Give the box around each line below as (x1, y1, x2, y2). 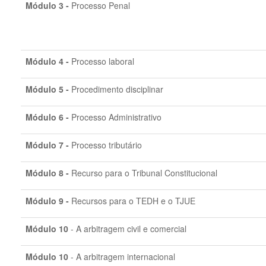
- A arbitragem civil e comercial (68, 223, 186, 235)
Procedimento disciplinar (71, 83, 163, 95)
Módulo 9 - (26, 195, 71, 207)
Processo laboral (71, 55, 134, 67)
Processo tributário (71, 139, 142, 151)
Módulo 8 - (26, 167, 71, 179)
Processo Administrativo (71, 111, 161, 123)
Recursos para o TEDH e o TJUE (71, 195, 195, 207)
